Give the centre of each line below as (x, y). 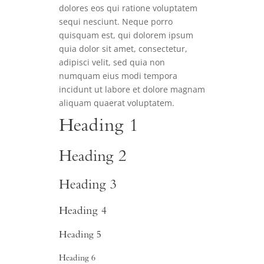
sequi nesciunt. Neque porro (116, 22)
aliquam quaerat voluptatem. (118, 103)
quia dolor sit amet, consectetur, (123, 49)
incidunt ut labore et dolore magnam (132, 90)
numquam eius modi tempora (118, 76)
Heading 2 (93, 158)
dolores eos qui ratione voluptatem (128, 8)
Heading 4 (83, 212)
